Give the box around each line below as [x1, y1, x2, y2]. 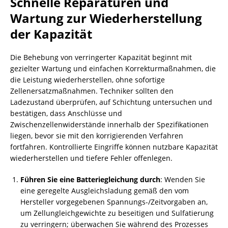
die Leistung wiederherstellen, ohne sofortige [10, 75, 165, 84]
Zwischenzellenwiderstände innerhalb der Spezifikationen [10, 120, 209, 129]
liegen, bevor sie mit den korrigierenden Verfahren [10, 131, 183, 140]
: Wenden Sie [160, 175, 205, 184]
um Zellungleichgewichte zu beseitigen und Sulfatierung [20, 208, 214, 218]
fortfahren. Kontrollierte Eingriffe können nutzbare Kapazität [10, 142, 218, 152]
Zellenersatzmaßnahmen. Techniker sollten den [10, 86, 174, 96]
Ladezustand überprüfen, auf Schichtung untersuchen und [10, 97, 212, 107]
